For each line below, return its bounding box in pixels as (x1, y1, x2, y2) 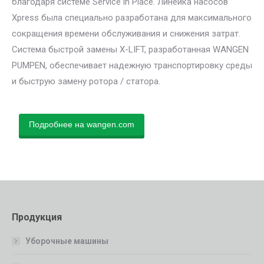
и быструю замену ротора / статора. (12, 75, 160, 87)
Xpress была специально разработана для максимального (12, 12, 252, 23)
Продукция (12, 211, 62, 223)
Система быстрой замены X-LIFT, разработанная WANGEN (12, 44, 249, 55)
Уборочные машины (25, 236, 108, 246)
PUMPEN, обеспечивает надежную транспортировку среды (12, 60, 252, 71)
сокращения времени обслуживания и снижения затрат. (12, 28, 240, 39)
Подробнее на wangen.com (29, 119, 134, 129)
